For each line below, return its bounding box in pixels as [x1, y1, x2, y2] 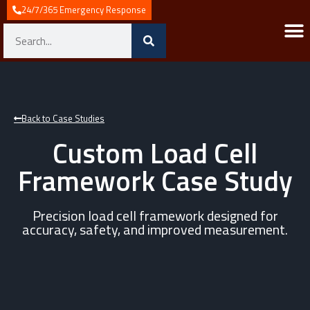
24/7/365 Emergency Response [21, 3, 146, 17]
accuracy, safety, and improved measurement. [22, 219, 288, 240]
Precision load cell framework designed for [32, 205, 278, 226]
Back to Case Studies [21, 111, 104, 125]
